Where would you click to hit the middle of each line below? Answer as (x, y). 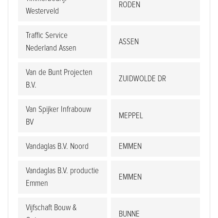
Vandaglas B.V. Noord (57, 146)
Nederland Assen (51, 48)
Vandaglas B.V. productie (62, 171)
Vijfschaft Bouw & (51, 208)
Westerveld (42, 11)
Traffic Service (47, 36)
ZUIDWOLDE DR (142, 79)
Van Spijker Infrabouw (58, 109)
